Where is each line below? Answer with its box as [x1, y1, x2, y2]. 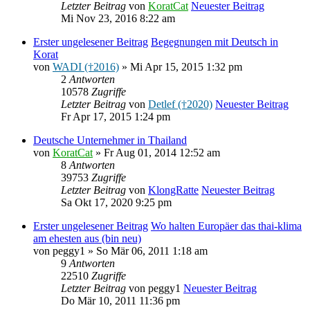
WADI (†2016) [53, 60, 119, 73]
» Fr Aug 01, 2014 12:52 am [93, 146, 220, 158]
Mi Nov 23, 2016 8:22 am [61, 12, 175, 24]
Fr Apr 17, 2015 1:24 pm [61, 110, 170, 122]
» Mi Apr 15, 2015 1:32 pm [119, 60, 242, 73]
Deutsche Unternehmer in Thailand [33, 134, 187, 146]
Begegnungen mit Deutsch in [151, 35, 278, 48]
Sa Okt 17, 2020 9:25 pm [61, 196, 172, 208]
